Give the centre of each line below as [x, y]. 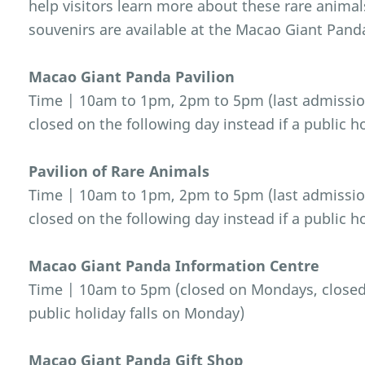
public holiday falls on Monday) [137, 313]
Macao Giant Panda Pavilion [132, 77]
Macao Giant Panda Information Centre [174, 266]
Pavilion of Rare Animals [119, 172]
